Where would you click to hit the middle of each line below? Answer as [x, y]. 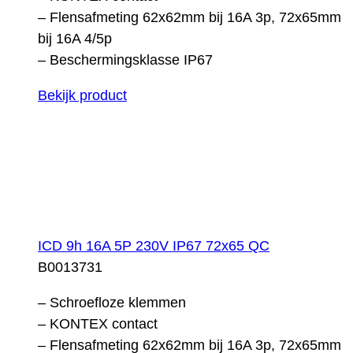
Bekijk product [82, 95]
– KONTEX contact [98, 323]
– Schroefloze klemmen [112, 302]
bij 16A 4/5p [75, 38]
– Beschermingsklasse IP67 [125, 59]
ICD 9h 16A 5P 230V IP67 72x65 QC [154, 245]
